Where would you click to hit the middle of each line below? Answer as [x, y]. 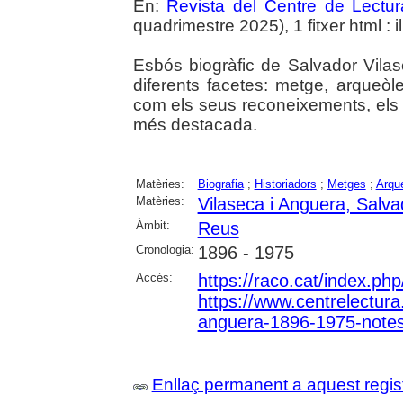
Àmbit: [152, 225]
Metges [346, 184]
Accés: [154, 277]
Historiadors [285, 184]
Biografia [220, 184]
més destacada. [195, 124]
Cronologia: [165, 249]
